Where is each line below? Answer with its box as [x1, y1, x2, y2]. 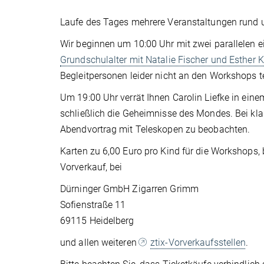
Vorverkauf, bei [60, 161, 123, 173]
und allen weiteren [60, 237, 139, 248]
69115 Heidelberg [60, 215, 134, 226]
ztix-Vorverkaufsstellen [150, 237, 246, 248]
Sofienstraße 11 [60, 199, 126, 210]
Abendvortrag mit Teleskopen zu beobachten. [60, 124, 250, 135]
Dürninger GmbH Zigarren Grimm [60, 183, 199, 194]
